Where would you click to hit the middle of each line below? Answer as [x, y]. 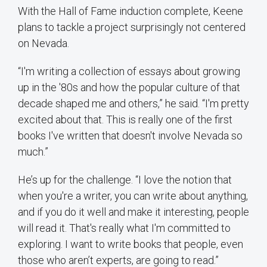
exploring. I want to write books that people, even [131, 244]
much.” [33, 151]
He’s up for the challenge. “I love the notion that [125, 179]
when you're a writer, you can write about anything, [133, 195]
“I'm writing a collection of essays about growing [129, 71]
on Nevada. [44, 43]
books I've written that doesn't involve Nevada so [130, 135]
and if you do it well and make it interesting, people [133, 212]
